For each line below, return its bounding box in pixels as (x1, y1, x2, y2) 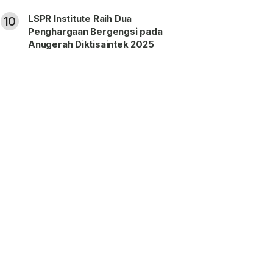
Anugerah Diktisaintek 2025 (28, 38, 154, 50)
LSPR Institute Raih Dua (28, 13, 132, 24)
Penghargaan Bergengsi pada (28, 26, 163, 37)
